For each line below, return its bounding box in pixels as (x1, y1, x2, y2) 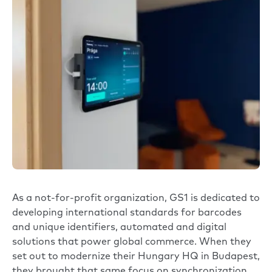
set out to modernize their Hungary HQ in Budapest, (12, 252, 260, 262)
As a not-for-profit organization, (12, 194, 169, 204)
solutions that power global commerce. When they (12, 237, 251, 248)
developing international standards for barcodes (12, 208, 242, 219)
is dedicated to (188, 194, 260, 204)
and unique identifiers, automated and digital (12, 223, 226, 233)
